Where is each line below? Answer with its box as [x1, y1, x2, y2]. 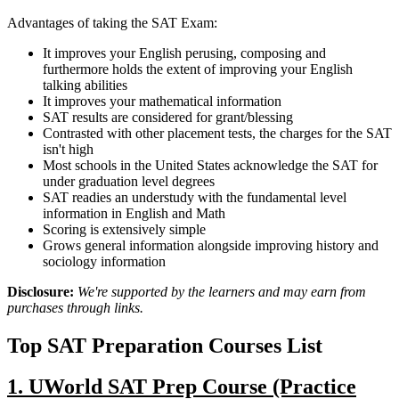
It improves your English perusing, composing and [43, 45, 326, 61]
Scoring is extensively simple [43, 221, 206, 237]
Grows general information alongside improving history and [43, 237, 379, 253]
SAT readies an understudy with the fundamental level [43, 189, 346, 205]
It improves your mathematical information [43, 93, 281, 109]
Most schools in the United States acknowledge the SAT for [43, 157, 378, 173]
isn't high [43, 141, 94, 157]
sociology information [43, 253, 166, 269]
